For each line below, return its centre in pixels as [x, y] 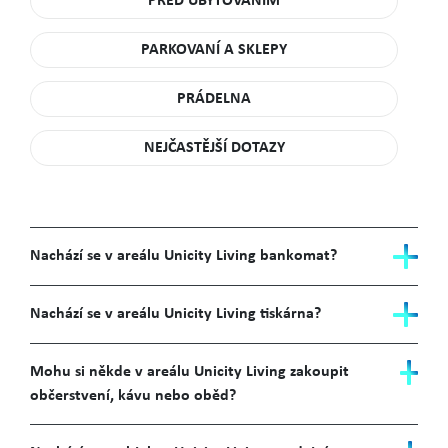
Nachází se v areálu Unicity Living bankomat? [183, 256]
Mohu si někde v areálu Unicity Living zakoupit [189, 372]
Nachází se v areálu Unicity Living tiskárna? [175, 314]
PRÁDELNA [214, 99]
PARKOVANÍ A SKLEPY [214, 50]
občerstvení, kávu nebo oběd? [133, 396]
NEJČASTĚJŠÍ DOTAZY [214, 148]
